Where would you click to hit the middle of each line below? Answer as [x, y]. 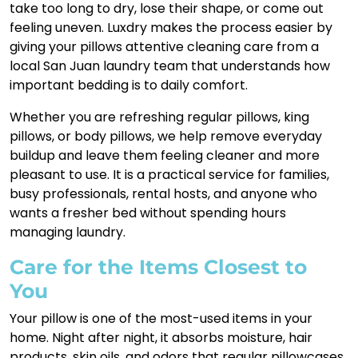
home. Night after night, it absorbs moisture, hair [161, 337]
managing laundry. [68, 232]
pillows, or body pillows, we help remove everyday [166, 136]
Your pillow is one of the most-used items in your [161, 318]
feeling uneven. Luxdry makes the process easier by [171, 27]
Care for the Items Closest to [158, 267]
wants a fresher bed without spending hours [148, 213]
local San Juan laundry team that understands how [170, 66]
